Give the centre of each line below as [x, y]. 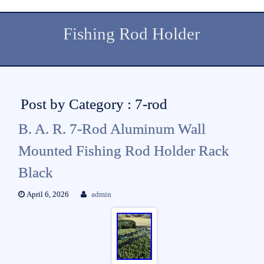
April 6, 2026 [47, 194]
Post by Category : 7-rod [94, 104]
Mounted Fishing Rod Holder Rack [123, 150]
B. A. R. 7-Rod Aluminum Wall [112, 128]
